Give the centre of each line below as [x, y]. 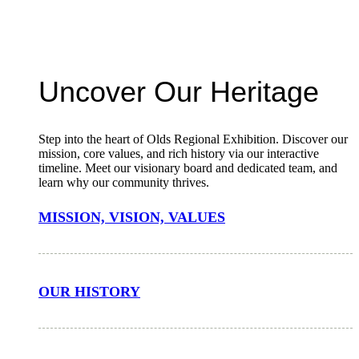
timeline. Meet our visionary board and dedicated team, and [188, 168]
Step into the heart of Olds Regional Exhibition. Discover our [193, 139]
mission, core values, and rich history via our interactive [179, 154]
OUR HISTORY [89, 292]
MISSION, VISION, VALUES [132, 218]
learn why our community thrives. [124, 183]
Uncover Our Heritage [179, 91]
